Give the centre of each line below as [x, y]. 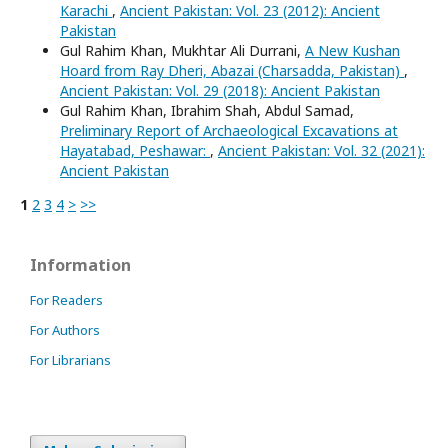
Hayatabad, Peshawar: [135, 151]
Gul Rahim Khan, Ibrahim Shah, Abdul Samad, [207, 111]
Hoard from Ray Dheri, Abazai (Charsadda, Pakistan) [232, 71]
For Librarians [70, 360]
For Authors [65, 330]
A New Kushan [352, 51]
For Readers [66, 300]
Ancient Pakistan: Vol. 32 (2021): [321, 151]
